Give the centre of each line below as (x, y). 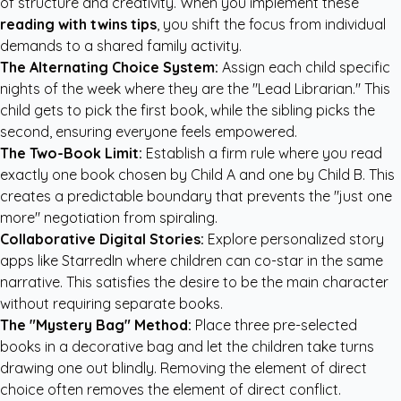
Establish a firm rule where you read (262, 153)
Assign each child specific (304, 67)
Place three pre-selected (274, 325)
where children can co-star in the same (253, 260)
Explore (232, 239)
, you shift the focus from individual (271, 24)
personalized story (322, 239)
